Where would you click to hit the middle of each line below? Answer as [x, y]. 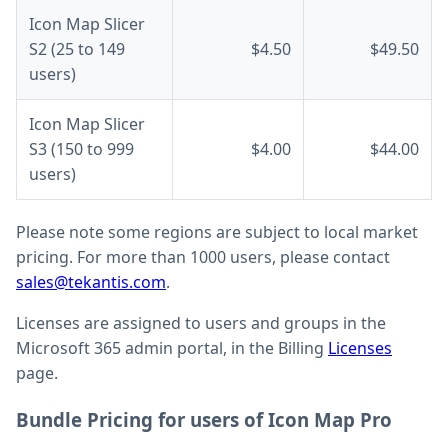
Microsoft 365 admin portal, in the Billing [172, 348]
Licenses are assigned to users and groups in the [201, 323]
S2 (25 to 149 [77, 49]
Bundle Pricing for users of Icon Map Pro [204, 420]
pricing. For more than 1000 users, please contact [203, 257]
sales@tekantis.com [91, 282]
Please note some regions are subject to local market [217, 232]
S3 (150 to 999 [81, 149]
